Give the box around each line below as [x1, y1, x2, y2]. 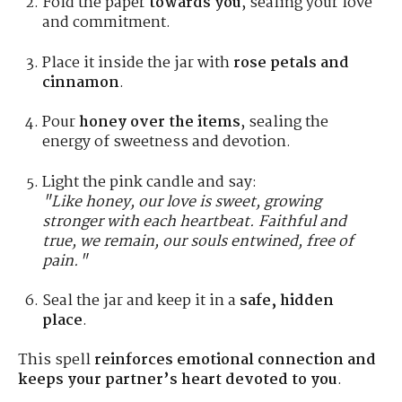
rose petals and [233, 50, 350, 75]
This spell [18, 348, 94, 373]
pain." [42, 249, 89, 274]
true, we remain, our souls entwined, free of [42, 229, 354, 254]
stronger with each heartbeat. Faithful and [42, 209, 347, 234]
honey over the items [79, 110, 241, 135]
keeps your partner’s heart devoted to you [18, 368, 337, 393]
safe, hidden [240, 289, 335, 314]
